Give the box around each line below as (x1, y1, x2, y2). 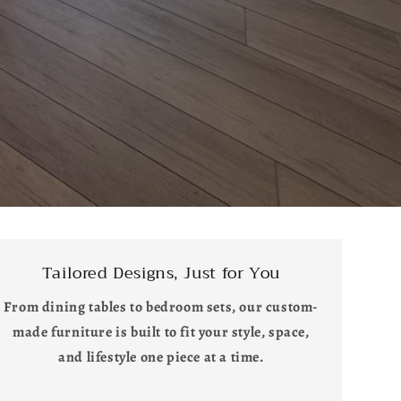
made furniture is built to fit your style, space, (13, 322, 310, 342)
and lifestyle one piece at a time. (58, 347, 264, 367)
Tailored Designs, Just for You (41, 259, 280, 287)
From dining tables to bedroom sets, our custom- (3, 297, 319, 317)
